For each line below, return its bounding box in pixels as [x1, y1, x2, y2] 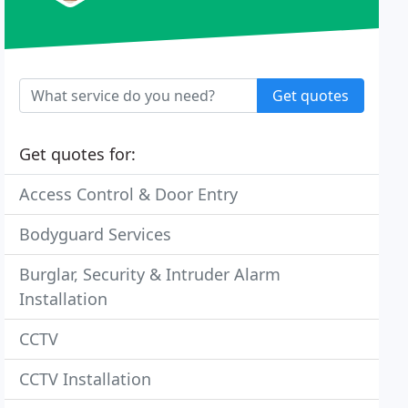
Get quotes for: [19, 143, 137, 165]
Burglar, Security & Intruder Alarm [19, 263, 281, 285]
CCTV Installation [19, 368, 152, 390]
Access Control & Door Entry [19, 183, 239, 205]
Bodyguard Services [19, 223, 172, 245]
